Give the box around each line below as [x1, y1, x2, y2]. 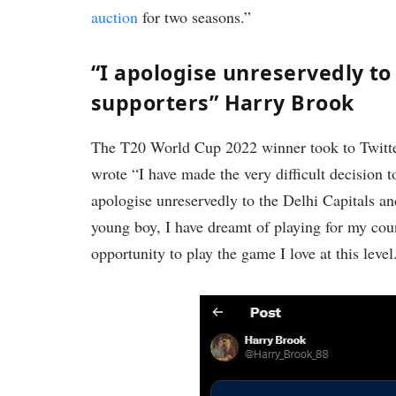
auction [91, 6, 138, 28]
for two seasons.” [138, 6, 251, 28]
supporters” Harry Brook [91, 88, 354, 118]
